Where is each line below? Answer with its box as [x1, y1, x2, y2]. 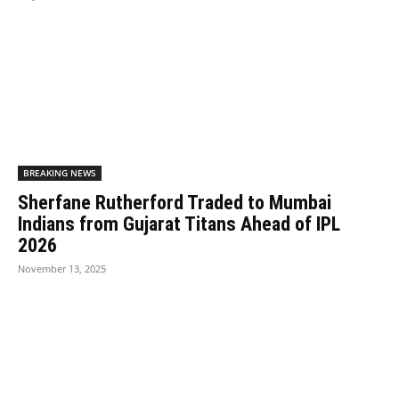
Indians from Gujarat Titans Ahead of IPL [18, 212, 340, 235]
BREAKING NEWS [23, 166, 96, 179]
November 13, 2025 [18, 261, 106, 275]
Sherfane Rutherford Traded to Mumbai [18, 191, 331, 214]
